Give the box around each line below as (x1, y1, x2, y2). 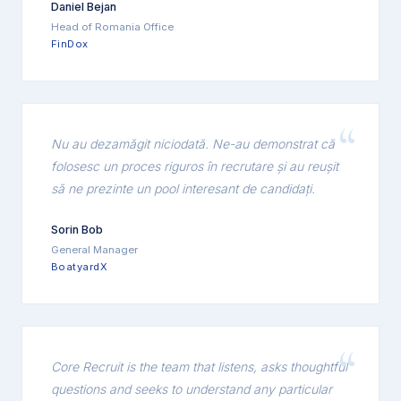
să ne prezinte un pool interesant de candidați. (51, 180, 315, 196)
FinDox (51, 37, 89, 50)
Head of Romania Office (51, 21, 174, 34)
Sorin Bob (51, 222, 103, 236)
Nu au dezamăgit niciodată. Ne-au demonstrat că (51, 135, 335, 151)
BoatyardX (51, 260, 108, 273)
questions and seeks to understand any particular (51, 380, 332, 397)
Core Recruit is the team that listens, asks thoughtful (51, 358, 347, 374)
